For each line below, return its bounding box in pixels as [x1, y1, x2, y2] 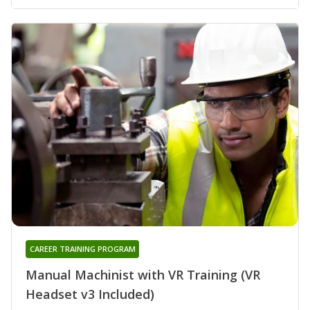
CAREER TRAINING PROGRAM [29, 244, 136, 255]
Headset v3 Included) [26, 286, 154, 303]
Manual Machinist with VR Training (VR [26, 266, 260, 284]
